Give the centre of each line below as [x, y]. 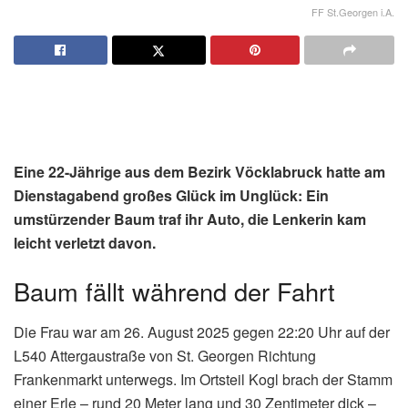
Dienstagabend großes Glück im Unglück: [160, 195]
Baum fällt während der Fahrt [174, 291]
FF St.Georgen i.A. [353, 11]
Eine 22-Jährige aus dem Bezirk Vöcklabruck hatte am [199, 171]
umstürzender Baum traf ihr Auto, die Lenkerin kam [190, 219]
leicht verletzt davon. [85, 242]
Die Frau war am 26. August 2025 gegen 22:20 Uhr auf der [202, 332]
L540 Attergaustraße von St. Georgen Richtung [165, 356]
